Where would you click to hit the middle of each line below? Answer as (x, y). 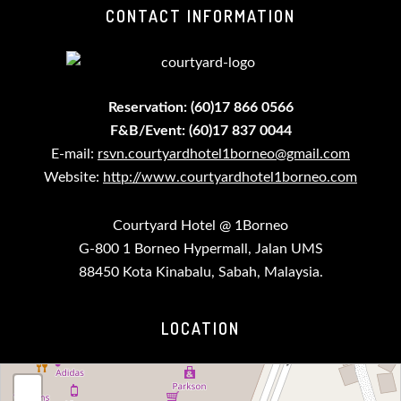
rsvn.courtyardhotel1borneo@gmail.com (224, 154)
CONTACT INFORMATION (200, 17)
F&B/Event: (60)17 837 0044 (200, 131)
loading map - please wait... (203, 371)
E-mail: (74, 154)
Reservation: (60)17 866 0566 (200, 108)
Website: (73, 178)
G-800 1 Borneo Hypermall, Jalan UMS (200, 249)
